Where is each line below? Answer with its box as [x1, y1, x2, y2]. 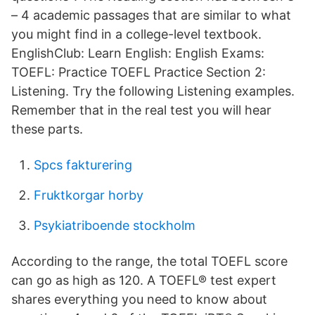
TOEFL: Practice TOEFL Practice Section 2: [11, 65, 266, 79]
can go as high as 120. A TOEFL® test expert [11, 273, 276, 288]
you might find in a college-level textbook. [11, 27, 262, 41]
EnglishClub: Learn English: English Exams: [11, 46, 264, 60]
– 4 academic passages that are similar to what [11, 8, 291, 22]
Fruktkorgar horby [34, 188, 143, 202]
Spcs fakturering [34, 157, 132, 172]
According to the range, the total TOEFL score [11, 254, 288, 269]
